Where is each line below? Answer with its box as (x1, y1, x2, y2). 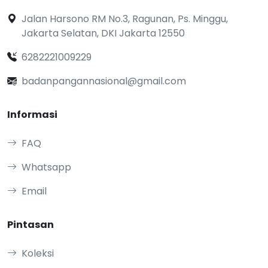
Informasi (7, 108, 57, 121)
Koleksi (22, 246, 54, 260)
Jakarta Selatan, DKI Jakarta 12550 (22, 26, 185, 40)
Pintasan (7, 218, 54, 232)
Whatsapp (22, 160, 71, 174)
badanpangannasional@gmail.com (22, 74, 186, 88)
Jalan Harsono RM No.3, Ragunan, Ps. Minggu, (22, 12, 228, 26)
